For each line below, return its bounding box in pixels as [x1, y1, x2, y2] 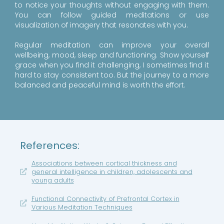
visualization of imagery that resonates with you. [15, 19, 188, 30]
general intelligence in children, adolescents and [31, 167, 192, 176]
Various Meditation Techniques [31, 202, 132, 211]
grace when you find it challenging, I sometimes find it [15, 59, 209, 70]
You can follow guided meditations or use [15, 9, 209, 20]
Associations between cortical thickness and [31, 158, 177, 167]
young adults [31, 175, 74, 184]
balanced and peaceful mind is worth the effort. [15, 79, 185, 90]
